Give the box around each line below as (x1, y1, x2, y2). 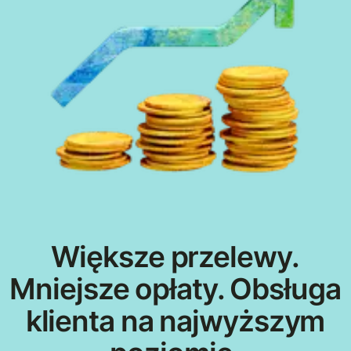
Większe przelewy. (51, 239, 299, 275)
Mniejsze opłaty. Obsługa (9, 271, 341, 307)
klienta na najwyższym (25, 303, 325, 339)
